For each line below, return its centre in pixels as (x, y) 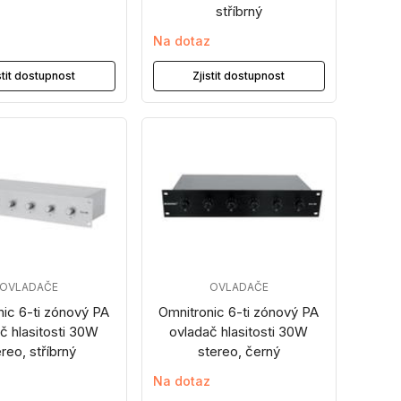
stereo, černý (239, 351)
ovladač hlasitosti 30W (239, 332)
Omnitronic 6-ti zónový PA (239, 312)
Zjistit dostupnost (239, 76)
